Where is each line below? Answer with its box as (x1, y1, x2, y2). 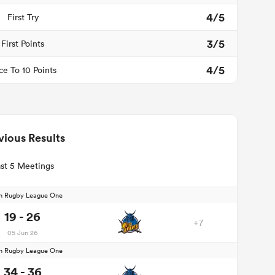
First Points (1, 38, 44, 49)
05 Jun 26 (7, 227, 38, 238)
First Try (7, 12, 39, 23)
